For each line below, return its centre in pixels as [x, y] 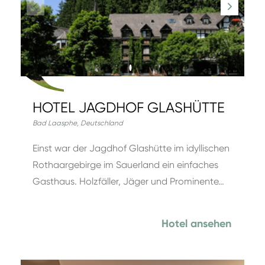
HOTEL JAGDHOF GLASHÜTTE [129, 108]
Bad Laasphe [55, 123]
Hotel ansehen [196, 224]
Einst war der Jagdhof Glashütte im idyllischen [131, 148]
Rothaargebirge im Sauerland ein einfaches [125, 165]
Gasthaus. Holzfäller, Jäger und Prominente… [128, 181]
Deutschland [102, 123]
